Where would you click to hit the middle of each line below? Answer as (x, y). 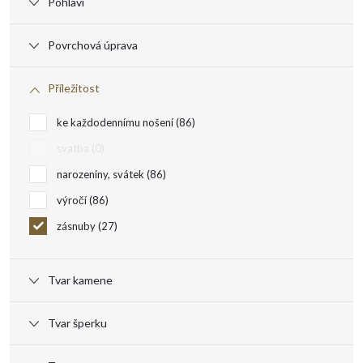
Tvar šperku (77, 323)
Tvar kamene (80, 280)
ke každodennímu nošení (116, 122)
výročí (73, 200)
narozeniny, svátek (102, 174)
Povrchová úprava (93, 45)
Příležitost (74, 88)
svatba (74, 148)
